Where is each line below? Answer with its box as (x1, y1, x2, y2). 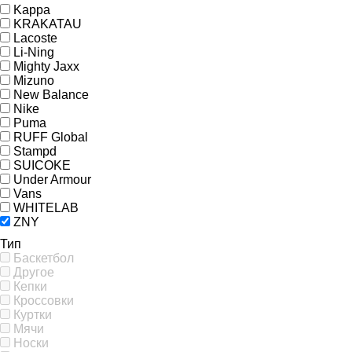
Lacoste (13, 31, 57, 45)
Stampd (13, 145, 57, 158)
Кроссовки (13, 294, 74, 307)
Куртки (13, 308, 52, 321)
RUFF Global (13, 130, 88, 144)
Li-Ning (13, 46, 54, 59)
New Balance (13, 88, 89, 101)
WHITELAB (13, 201, 79, 214)
